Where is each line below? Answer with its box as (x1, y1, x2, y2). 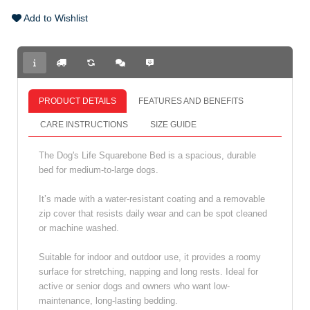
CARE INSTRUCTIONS (40, 120, 128, 129)
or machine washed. (39, 223, 119, 233)
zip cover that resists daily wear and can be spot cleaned (39, 208, 267, 219)
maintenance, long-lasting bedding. (39, 295, 178, 306)
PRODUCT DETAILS (39, 96, 116, 106)
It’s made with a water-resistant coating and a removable (39, 194, 265, 204)
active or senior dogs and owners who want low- (39, 281, 230, 291)
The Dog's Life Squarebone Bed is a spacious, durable (39, 150, 256, 161)
